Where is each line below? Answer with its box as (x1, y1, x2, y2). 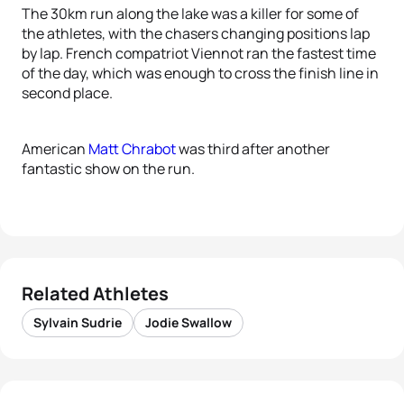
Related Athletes (22, 281, 169, 306)
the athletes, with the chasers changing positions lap (22, 23, 370, 43)
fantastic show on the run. (22, 159, 195, 179)
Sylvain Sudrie (33, 314, 122, 331)
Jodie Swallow (145, 314, 232, 331)
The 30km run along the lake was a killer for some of (22, 4, 359, 23)
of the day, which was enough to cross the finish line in (22, 63, 379, 83)
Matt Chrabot (88, 139, 176, 159)
